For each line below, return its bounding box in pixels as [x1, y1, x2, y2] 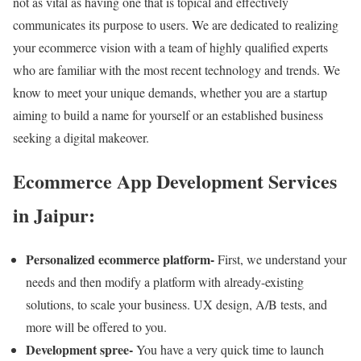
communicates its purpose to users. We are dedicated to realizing [13, 15, 338, 33]
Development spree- [26, 340, 133, 359]
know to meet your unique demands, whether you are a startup [13, 83, 327, 101]
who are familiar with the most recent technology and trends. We [13, 60, 340, 78]
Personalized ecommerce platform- [26, 250, 214, 269]
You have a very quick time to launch [133, 341, 324, 359]
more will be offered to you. [26, 318, 167, 336]
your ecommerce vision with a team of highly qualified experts [13, 38, 328, 56]
